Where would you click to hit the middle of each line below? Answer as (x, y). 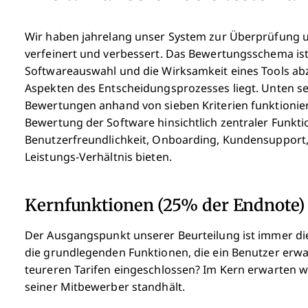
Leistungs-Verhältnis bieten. (98, 157)
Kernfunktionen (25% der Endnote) (165, 204)
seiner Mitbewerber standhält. (105, 287)
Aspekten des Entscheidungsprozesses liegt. (142, 88)
